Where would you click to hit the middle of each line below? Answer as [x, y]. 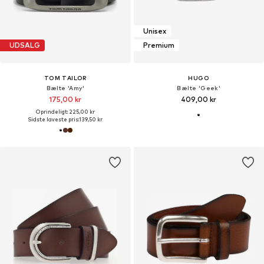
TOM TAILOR [65, 77]
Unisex [154, 31]
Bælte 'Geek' [199, 88]
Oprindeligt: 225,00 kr [65, 111]
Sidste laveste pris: [54, 119]
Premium [159, 45]
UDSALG [25, 45]
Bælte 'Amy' [65, 88]
